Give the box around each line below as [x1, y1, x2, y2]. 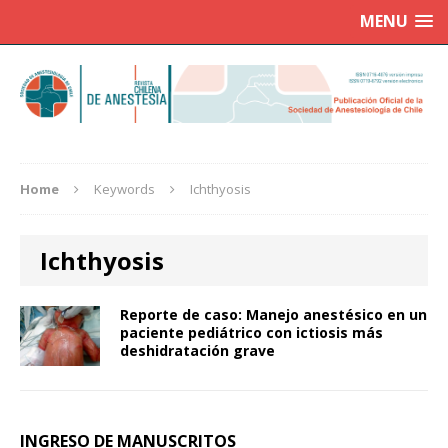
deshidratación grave [120, 341, 275, 361]
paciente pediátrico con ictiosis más [120, 323, 383, 343]
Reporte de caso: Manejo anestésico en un [120, 305, 427, 325]
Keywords [94, 180, 155, 199]
